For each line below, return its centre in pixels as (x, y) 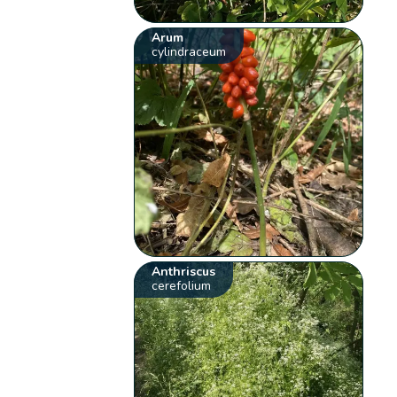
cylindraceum (189, 51)
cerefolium (182, 285)
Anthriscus (184, 271)
